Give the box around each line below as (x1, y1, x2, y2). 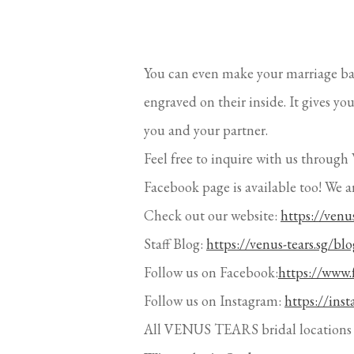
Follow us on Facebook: (144, 197, 278, 216)
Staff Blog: (144, 168, 206, 187)
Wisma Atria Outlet (144, 282, 265, 301)
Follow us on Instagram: (144, 225, 284, 244)
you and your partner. (144, 55, 268, 73)
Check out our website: (144, 140, 281, 159)
